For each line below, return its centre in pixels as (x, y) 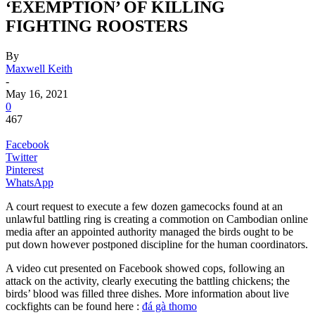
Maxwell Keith (39, 68)
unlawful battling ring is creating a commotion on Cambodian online (157, 219)
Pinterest (25, 169)
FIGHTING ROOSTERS (97, 26)
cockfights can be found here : (74, 306)
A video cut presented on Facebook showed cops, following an (145, 268)
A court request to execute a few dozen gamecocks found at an (144, 206)
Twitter (21, 157)
